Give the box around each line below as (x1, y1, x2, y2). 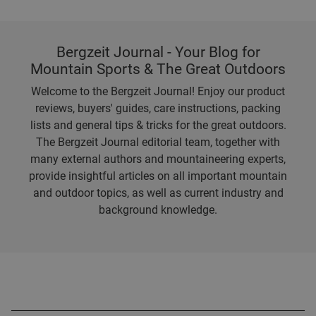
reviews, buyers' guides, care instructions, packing (35, 102, 281, 115)
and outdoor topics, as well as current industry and (32, 186, 284, 200)
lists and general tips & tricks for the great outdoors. (30, 119, 286, 132)
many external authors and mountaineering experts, (30, 152, 286, 166)
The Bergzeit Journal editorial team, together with (36, 135, 280, 149)
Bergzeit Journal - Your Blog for (56, 44, 260, 61)
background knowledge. (99, 203, 217, 217)
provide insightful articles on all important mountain (29, 169, 287, 183)
